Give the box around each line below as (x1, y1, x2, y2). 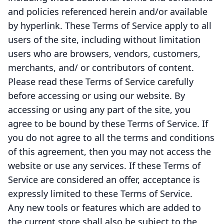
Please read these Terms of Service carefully (8, 75, 193, 87)
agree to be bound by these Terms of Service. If (8, 117, 208, 129)
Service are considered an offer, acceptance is (8, 173, 200, 185)
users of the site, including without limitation (8, 33, 200, 45)
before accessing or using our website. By (8, 89, 185, 101)
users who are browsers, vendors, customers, (8, 47, 200, 59)
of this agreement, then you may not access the (8, 145, 211, 157)
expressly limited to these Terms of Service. (8, 187, 192, 199)
